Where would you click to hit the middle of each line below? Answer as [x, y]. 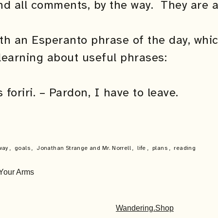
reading [185, 148]
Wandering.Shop [145, 208]
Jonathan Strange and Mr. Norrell [85, 148]
